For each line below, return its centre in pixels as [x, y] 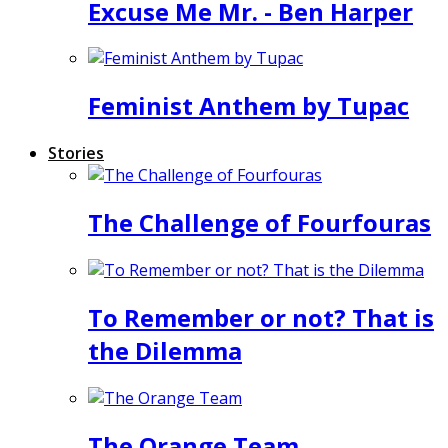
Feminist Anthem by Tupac [248, 106]
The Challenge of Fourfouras [259, 223]
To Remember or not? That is [261, 317]
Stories [76, 153]
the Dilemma [165, 350]
